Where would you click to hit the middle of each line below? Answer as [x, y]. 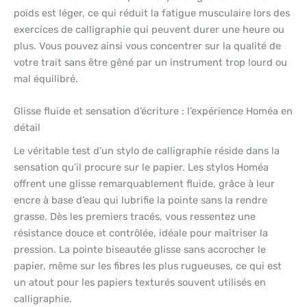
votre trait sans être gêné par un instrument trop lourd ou [150, 62]
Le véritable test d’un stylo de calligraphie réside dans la [147, 151]
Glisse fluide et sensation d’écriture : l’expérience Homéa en [153, 111]
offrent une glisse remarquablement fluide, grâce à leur [144, 184]
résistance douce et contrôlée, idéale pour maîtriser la [141, 233]
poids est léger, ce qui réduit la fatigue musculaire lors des [152, 13]
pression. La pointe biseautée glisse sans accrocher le [140, 250]
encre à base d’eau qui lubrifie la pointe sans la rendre [140, 200]
